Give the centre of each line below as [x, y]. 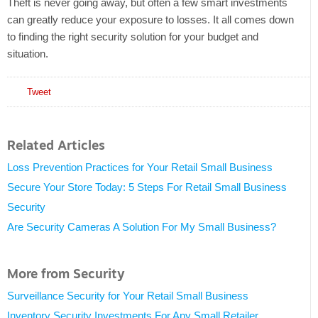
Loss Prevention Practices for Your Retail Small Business [140, 168]
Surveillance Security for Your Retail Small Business [128, 296]
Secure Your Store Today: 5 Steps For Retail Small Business [147, 187]
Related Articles [56, 146]
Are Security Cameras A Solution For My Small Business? [142, 227]
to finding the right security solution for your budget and [133, 37]
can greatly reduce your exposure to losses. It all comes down [150, 20]
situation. [28, 54]
